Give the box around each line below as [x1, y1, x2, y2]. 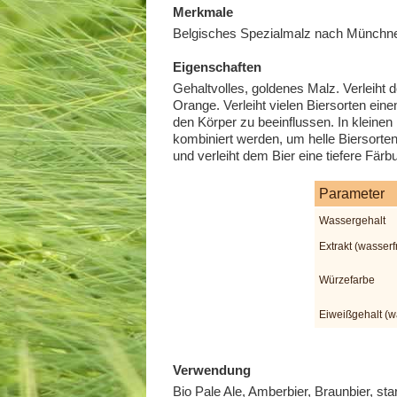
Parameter [318, 185, 385, 201]
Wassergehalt [318, 214, 385, 227]
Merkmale [172, 4, 233, 19]
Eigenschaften [172, 58, 261, 74]
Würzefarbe [318, 273, 375, 286]
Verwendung [172, 362, 251, 378]
